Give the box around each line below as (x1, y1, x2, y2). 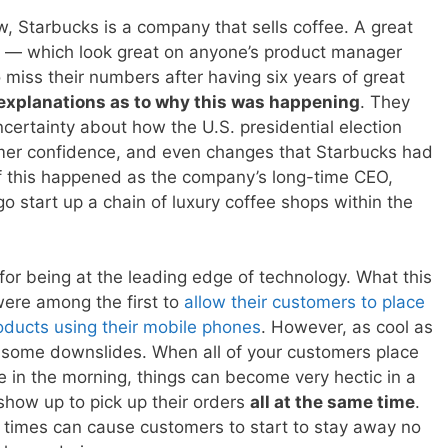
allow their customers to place (184, 292, 425, 313)
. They (360, 91, 410, 112)
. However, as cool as (261, 317, 433, 338)
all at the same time (250, 392, 415, 413)
